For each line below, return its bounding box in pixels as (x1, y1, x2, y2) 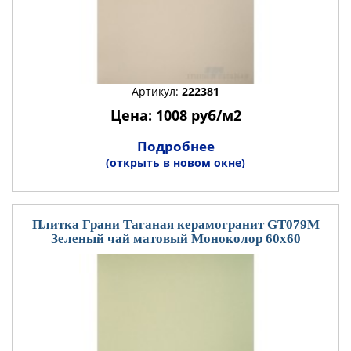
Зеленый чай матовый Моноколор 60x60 (50, 231, 301, 246)
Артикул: (132, 84, 182, 99)
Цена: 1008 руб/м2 (110, 106, 241, 125)
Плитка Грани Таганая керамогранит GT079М (31, 217, 320, 232)
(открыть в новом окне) (106, 155, 245, 170)
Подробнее (136, 137, 215, 155)
